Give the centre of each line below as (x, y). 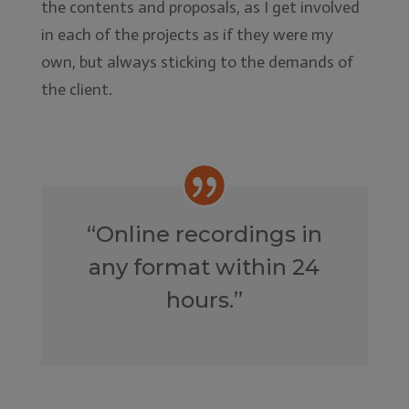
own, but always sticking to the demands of (197, 63)
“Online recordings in (204, 234)
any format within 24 (204, 267)
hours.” (204, 299)
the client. (76, 90)
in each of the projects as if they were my (187, 35)
